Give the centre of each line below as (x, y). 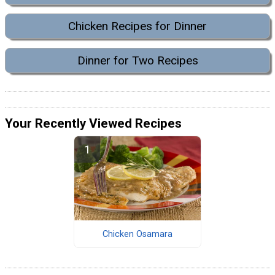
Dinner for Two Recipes (137, 60)
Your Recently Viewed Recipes (93, 123)
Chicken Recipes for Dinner (137, 26)
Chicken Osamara (137, 234)
